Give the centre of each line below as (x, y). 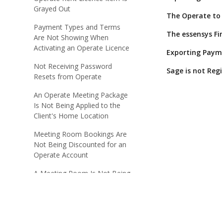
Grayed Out (52, 9)
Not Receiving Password (73, 66)
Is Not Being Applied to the (77, 105)
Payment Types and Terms (77, 27)
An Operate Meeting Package (81, 95)
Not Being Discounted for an (80, 144)
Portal (43, 194)
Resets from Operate (68, 77)
